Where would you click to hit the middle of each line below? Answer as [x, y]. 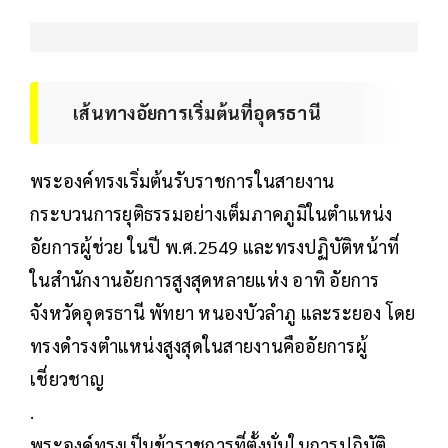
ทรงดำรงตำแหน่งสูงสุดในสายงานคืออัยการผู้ [198, 345]
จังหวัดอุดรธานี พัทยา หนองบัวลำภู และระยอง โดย [223, 312]
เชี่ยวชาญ [67, 378]
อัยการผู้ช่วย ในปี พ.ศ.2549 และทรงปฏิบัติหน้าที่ [215, 246]
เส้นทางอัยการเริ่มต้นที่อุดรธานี [197, 112]
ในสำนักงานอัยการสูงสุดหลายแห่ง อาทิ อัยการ [205, 279]
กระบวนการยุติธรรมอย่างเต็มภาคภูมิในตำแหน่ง [211, 213]
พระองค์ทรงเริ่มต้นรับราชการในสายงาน [182, 180]
